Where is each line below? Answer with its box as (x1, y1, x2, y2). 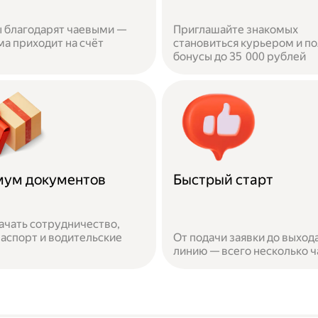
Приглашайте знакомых (173, 23, 298, 36)
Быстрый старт (173, 171, 273, 188)
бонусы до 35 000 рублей (173, 50, 306, 63)
